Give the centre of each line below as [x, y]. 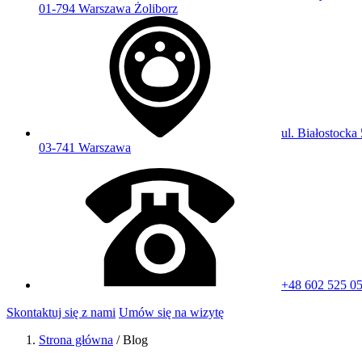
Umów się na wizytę [171, 312]
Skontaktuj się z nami [61, 312]
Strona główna [76, 340]
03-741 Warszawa [85, 147]
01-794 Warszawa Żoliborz [108, 8]
